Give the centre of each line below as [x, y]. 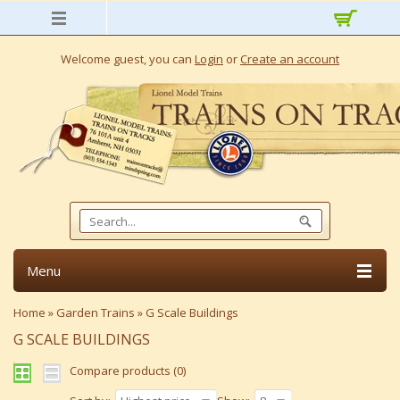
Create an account [290, 59]
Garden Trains [96, 312]
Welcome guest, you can [128, 59]
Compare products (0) [128, 371]
